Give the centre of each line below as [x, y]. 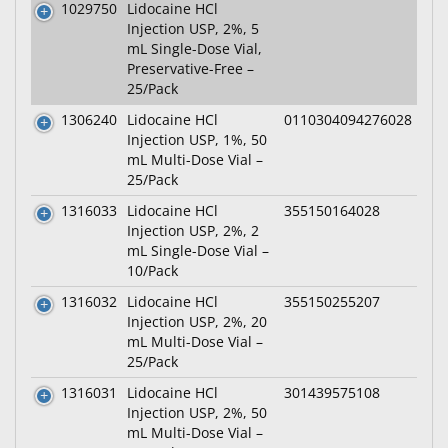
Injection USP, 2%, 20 [197, 321]
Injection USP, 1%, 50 [197, 139]
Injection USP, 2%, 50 [197, 412]
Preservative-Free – [190, 68]
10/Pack [152, 270]
